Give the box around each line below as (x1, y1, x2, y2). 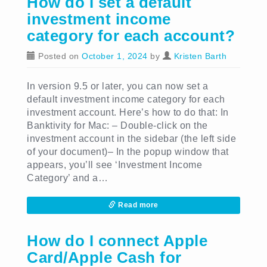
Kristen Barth (173, 51, 226, 61)
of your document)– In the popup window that (27, 147, 229, 157)
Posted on (35, 51, 82, 61)
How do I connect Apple (27, 232, 207, 250)
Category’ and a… (27, 173, 108, 183)
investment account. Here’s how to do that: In (27, 107, 229, 117)
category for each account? (27, 27, 235, 45)
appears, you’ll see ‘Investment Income (27, 160, 202, 170)
